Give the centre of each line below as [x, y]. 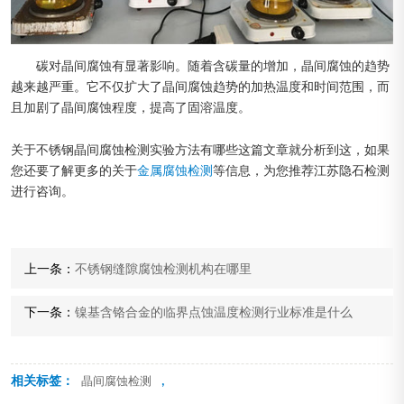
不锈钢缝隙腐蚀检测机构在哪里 [163, 271]
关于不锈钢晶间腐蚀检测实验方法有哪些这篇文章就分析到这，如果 [200, 151]
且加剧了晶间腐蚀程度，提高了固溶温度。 [131, 109]
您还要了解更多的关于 [74, 172]
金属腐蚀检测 [175, 172]
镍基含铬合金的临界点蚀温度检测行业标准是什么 [214, 314]
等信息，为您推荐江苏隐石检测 [301, 172]
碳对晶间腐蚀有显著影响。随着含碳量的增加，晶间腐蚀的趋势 [213, 68]
